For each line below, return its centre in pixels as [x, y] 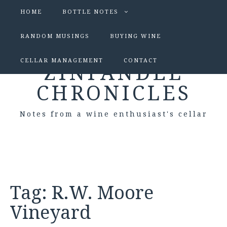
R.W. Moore [103, 193]
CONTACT [141, 61]
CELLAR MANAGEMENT [62, 61]
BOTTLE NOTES [90, 12]
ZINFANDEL [113, 73]
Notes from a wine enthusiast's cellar [113, 114]
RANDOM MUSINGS [55, 36]
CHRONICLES [113, 93]
